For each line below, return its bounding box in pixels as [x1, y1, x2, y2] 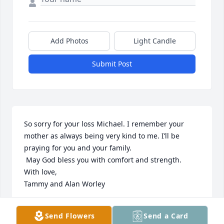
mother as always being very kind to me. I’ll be [24, 131, 179, 141]
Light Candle [133, 36, 176, 46]
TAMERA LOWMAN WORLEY [24, 202, 119, 212]
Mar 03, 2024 [24, 212, 67, 222]
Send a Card [143, 211, 188, 220]
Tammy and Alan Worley [24, 179, 105, 189]
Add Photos [50, 36, 88, 46]
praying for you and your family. [24, 143, 131, 153]
